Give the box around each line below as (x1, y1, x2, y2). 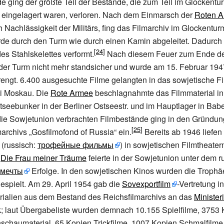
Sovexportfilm (122, 178, 170, 189)
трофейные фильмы (37, 139, 113, 150)
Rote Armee (50, 87, 93, 98)
